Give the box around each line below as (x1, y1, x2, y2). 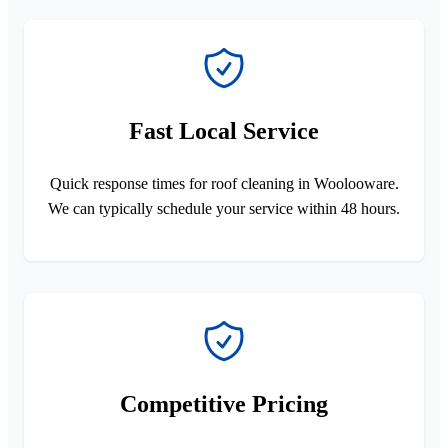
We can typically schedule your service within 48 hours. (48, 199, 400, 217)
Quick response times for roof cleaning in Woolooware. (49, 174, 399, 192)
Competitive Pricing (120, 390, 328, 417)
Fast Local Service (129, 117, 319, 144)
